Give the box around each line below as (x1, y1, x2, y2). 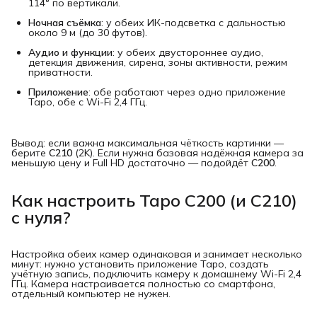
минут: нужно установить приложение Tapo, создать (11, 258, 269, 271)
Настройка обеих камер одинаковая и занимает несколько (11, 248, 302, 261)
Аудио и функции (28, 45, 113, 59)
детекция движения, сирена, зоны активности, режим (28, 55, 287, 69)
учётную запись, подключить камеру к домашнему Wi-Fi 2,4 (11, 267, 301, 281)
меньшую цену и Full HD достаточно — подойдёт (11, 156, 251, 169)
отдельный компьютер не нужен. (11, 287, 171, 301)
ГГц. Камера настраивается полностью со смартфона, (11, 277, 275, 291)
